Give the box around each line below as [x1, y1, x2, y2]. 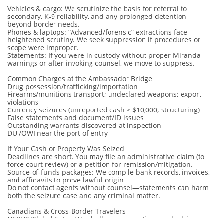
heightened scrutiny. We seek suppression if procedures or [7, 35, 200, 44]
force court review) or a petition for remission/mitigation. [7, 160, 193, 169]
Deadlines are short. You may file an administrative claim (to [7, 152, 204, 161]
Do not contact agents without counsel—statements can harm [7, 183, 209, 192]
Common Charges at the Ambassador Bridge [7, 74, 152, 83]
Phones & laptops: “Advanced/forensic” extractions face [7, 27, 187, 36]
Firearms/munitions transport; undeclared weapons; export [7, 90, 201, 99]
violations [7, 97, 38, 107]
